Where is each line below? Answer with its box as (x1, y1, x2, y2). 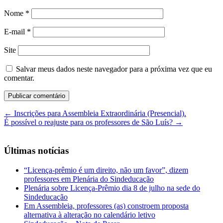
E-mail (4, 27, 27, 36)
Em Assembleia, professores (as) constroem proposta (24, 201, 189, 210)
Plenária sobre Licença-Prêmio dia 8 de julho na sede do (24, 183, 200, 192)
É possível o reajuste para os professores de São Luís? (4, 118, 175, 127)
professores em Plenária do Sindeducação (24, 174, 154, 183)
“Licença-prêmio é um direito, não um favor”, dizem (24, 165, 188, 174)
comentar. (4, 74, 34, 83)
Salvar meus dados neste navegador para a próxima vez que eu (16, 65, 212, 74)
